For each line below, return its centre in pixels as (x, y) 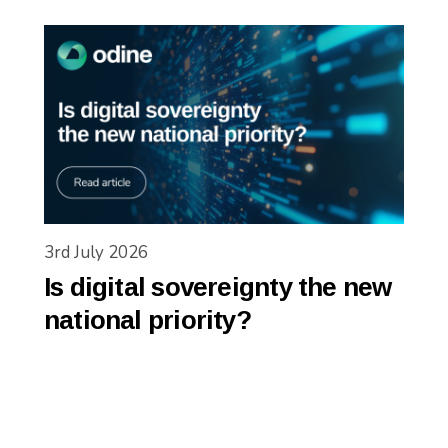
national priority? (147, 319)
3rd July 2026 (95, 252)
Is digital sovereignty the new (217, 286)
